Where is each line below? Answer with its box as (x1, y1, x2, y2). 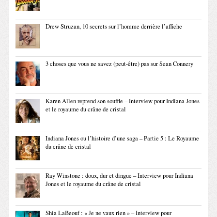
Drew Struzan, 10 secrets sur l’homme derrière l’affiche (46, 22, 183, 31)
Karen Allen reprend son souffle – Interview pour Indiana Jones (46, 96, 200, 105)
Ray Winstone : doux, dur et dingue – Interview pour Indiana (46, 171, 194, 180)
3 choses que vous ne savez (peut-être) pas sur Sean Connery (46, 59, 194, 68)
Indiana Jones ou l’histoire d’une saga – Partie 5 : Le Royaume (46, 134, 200, 142)
